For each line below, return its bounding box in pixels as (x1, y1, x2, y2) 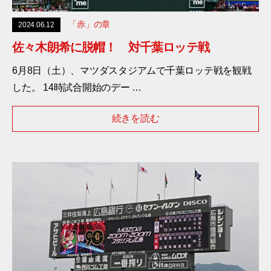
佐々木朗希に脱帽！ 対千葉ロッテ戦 (12, 41, 209, 54)
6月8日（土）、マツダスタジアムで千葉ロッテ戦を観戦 (12, 65, 252, 76)
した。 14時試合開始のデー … (12, 82, 142, 93)
